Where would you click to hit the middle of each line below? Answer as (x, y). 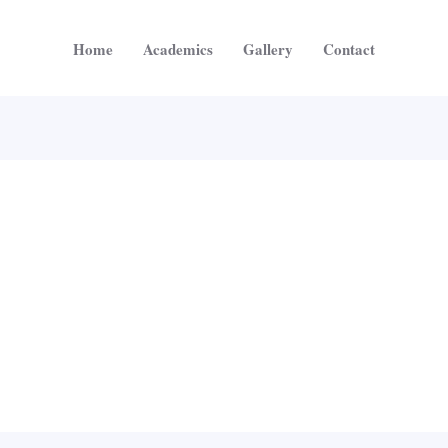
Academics (178, 48)
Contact (349, 48)
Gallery (268, 48)
